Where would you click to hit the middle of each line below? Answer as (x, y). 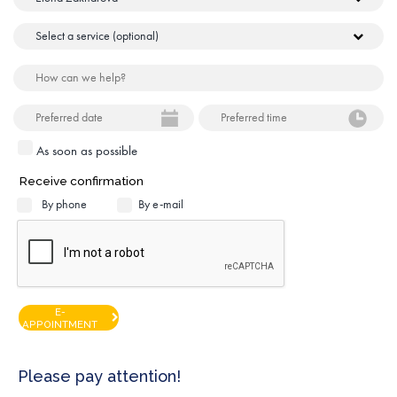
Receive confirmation (82, 180)
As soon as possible (86, 150)
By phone (64, 204)
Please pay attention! (99, 376)
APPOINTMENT (60, 325)
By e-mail (161, 204)
